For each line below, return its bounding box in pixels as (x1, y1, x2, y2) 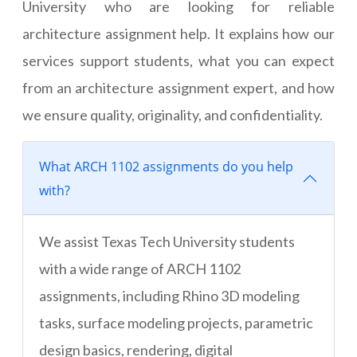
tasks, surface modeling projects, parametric (39, 314, 313, 332)
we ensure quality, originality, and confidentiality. (22, 106, 323, 124)
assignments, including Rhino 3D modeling (39, 287, 300, 305)
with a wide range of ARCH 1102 (39, 260, 241, 278)
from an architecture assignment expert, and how (22, 79, 335, 97)
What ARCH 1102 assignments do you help (39, 158, 293, 176)
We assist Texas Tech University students (39, 233, 295, 251)
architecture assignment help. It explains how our (22, 25, 335, 43)
